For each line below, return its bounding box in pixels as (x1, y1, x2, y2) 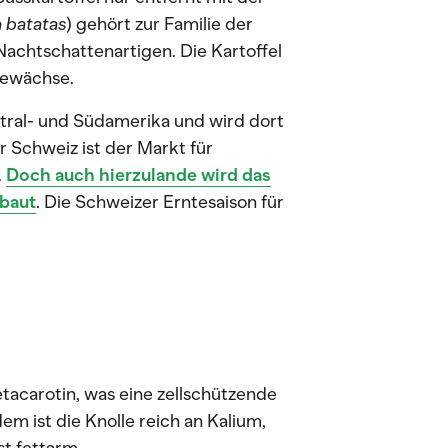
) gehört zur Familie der (66, 13, 253, 35)
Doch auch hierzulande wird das (6, 164, 271, 186)
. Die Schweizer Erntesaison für (36, 191, 284, 213)
